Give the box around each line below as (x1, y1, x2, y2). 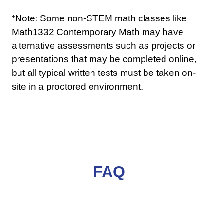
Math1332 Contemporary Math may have (11, 27, 183, 37)
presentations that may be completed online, (11, 54, 197, 65)
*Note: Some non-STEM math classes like (11, 13, 187, 24)
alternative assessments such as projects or (11, 40, 195, 51)
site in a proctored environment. (11, 81, 143, 92)
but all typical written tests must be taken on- (11, 68, 196, 78)
